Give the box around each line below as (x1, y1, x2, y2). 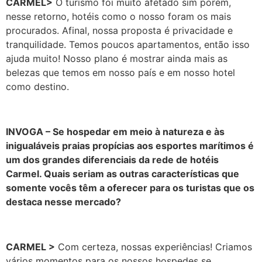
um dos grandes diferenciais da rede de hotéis (6, 154, 219, 166)
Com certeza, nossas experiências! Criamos (55, 240, 252, 253)
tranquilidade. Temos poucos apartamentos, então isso (6, 39, 250, 51)
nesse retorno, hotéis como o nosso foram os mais (6, 11, 231, 23)
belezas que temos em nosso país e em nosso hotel (6, 67, 235, 79)
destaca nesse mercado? (6, 196, 121, 208)
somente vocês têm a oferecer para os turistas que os (6, 182, 254, 194)
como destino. (6, 81, 69, 93)
